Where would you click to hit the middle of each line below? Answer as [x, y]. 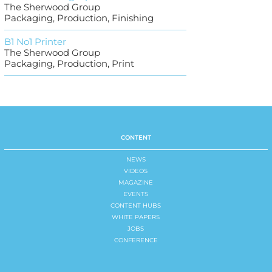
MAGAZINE [136, 182]
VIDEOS [136, 171]
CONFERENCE [136, 240]
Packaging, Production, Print [69, 63]
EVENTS [136, 194]
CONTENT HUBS [136, 205]
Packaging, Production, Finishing [79, 18]
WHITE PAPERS [136, 217]
